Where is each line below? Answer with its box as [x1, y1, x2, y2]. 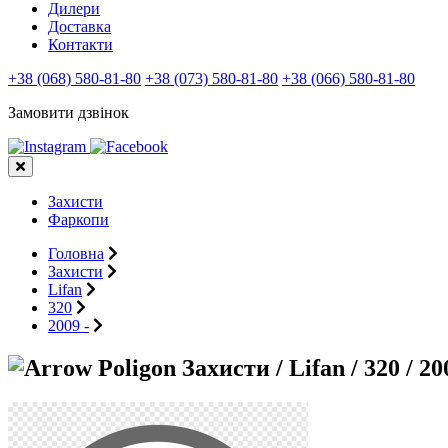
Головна [48, 245, 104, 262]
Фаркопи [48, 211, 109, 228]
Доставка [48, 18, 111, 35]
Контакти [48, 36, 113, 53]
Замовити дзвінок [8, 104, 129, 121]
